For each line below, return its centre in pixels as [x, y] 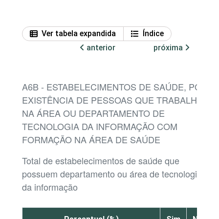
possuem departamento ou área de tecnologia [112, 173]
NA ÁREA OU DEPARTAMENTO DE [93, 113]
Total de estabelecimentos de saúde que [101, 160]
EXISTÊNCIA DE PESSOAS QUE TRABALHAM [116, 99]
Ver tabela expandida [79, 33]
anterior [100, 47]
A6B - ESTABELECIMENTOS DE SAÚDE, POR [115, 86]
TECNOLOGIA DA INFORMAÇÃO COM [100, 126]
